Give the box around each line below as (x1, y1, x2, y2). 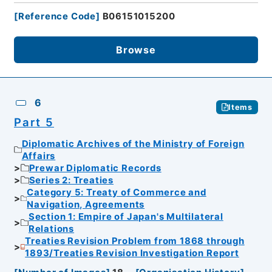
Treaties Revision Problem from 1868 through (25, 235, 245, 246)
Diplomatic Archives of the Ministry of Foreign (21, 138, 245, 149)
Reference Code (18, 11, 97, 22)
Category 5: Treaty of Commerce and (27, 186, 206, 198)
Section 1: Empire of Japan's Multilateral (28, 211, 223, 222)
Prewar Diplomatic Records (29, 162, 161, 174)
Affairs (21, 150, 56, 161)
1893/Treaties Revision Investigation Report (25, 247, 239, 259)
